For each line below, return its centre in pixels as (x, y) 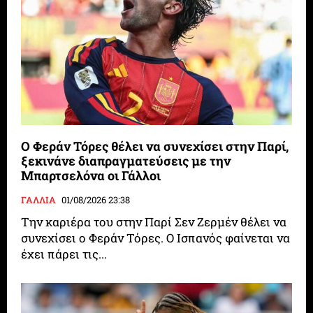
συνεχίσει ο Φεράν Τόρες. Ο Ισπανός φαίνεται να (94, 238)
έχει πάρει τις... (64, 254)
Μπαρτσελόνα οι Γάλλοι (91, 176)
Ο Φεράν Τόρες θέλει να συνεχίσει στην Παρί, (155, 146)
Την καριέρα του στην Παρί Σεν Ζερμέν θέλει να (154, 222)
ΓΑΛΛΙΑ (39, 200)
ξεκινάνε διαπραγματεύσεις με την (126, 161)
